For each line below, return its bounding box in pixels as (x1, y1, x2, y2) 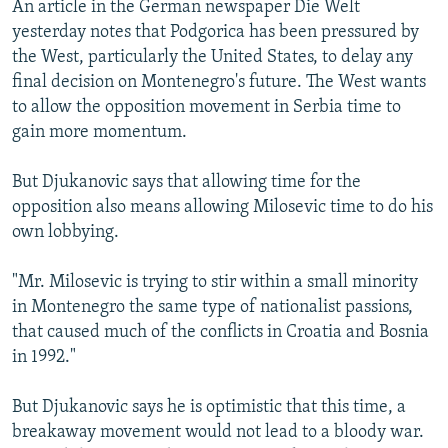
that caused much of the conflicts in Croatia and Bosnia (12, 322, 429, 342)
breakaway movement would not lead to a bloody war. (12, 422, 424, 442)
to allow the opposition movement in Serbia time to (12, 97, 401, 117)
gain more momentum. (12, 122, 187, 142)
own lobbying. (12, 222, 119, 242)
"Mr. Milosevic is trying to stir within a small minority (12, 272, 418, 292)
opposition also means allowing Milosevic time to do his (12, 197, 433, 217)
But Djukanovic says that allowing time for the (12, 172, 361, 192)
